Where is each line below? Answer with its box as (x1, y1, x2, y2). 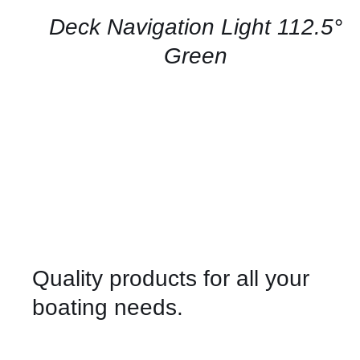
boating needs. (31, 295, 183, 320)
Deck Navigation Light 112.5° (49, 14, 343, 39)
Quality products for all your (31, 266, 309, 291)
